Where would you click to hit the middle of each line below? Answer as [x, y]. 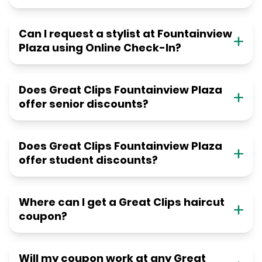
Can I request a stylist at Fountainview [125, 34]
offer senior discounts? [84, 104]
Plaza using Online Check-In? [100, 48]
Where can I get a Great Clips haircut [122, 202]
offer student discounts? [88, 160]
